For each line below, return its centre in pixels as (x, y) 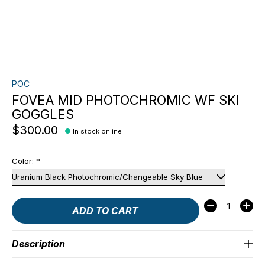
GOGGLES (43, 114)
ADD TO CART (106, 211)
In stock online (98, 131)
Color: (24, 161)
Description (38, 244)
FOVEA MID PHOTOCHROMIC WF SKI (126, 100)
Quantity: (224, 204)
